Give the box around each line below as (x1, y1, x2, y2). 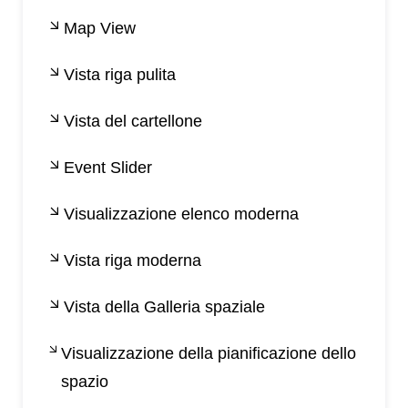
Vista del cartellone (64, 112, 202, 131)
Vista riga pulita (64, 66, 176, 85)
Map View (64, 19, 136, 38)
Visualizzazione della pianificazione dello (61, 344, 357, 363)
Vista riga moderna (64, 251, 201, 270)
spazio (61, 372, 109, 392)
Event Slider (64, 158, 152, 178)
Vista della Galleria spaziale (64, 298, 265, 317)
